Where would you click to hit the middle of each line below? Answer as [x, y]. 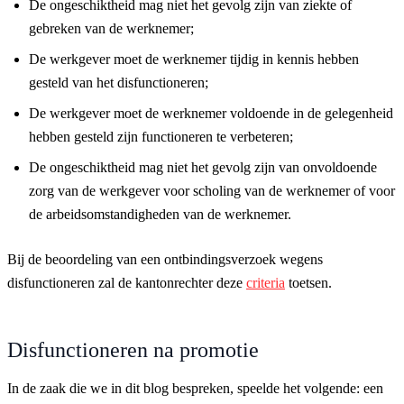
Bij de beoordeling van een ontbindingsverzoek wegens [165, 259]
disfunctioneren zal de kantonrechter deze [127, 282]
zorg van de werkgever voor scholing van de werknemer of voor [212, 190]
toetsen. [308, 282]
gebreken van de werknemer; [111, 28]
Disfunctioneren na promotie [133, 349]
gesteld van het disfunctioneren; [119, 82]
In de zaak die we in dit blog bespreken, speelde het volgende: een [195, 388]
